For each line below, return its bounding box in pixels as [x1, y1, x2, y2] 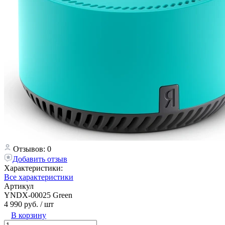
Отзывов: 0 [13, 144, 51, 153]
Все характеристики [4, 172, 73, 181]
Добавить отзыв [13, 154, 67, 163]
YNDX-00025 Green [4, 190, 72, 199]
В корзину [11, 210, 46, 219]
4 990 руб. [4, 199, 38, 208]
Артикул [4, 181, 34, 190]
